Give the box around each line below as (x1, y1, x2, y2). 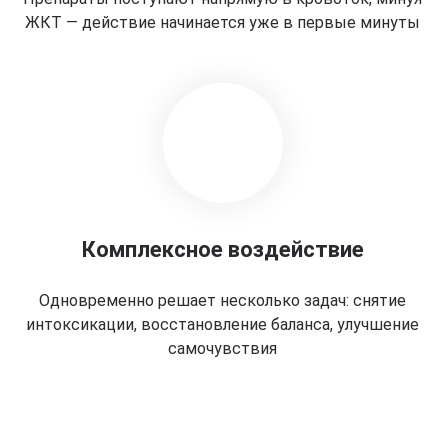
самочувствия (168, 339, 278, 358)
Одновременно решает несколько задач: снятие (39, 291, 407, 310)
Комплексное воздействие (81, 237, 364, 262)
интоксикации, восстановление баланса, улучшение (26, 315, 420, 334)
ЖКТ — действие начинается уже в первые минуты (25, 13, 421, 32)
